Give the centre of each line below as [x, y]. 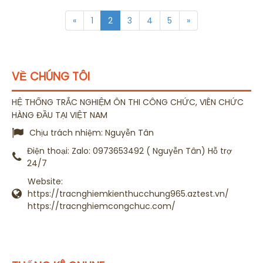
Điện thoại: [49, 151]
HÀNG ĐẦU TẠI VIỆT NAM [60, 115]
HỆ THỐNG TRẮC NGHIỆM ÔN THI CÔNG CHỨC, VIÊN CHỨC [128, 102]
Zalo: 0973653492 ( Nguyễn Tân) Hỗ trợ [152, 151]
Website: [45, 182]
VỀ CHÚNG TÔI [51, 77]
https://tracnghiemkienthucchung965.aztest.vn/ [128, 194]
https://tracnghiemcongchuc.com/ [102, 206]
